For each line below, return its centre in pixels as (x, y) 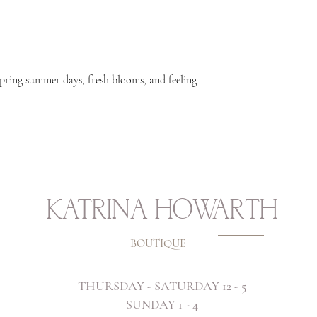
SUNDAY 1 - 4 (162, 304)
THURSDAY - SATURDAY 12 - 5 (162, 286)
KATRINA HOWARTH (162, 211)
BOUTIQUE (158, 243)
